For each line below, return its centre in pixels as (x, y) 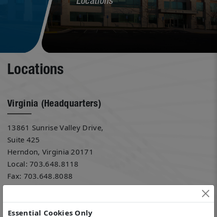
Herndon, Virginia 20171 (50, 151)
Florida (22, 196)
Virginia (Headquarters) (54, 103)
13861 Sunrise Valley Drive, (55, 127)
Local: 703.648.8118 (43, 163)
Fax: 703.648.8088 (40, 176)
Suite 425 (24, 139)
